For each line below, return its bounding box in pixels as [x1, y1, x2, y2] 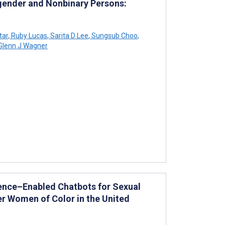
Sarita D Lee [49, 31, 88, 40]
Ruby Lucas [10, 31, 47, 40]
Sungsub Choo [90, 31, 138, 40]
